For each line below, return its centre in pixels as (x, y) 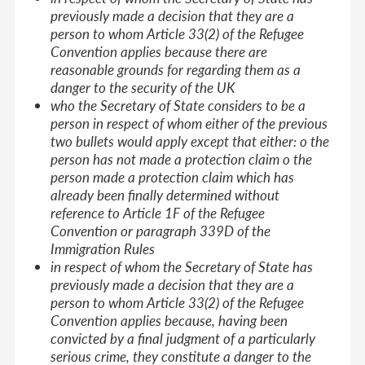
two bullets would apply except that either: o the (190, 141)
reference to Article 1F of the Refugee (158, 212)
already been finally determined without (165, 194)
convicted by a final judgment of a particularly (183, 338)
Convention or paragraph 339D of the (161, 230)
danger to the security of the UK (145, 87)
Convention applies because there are (159, 51)
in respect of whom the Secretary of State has (182, 266)
